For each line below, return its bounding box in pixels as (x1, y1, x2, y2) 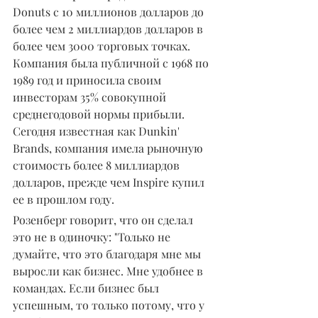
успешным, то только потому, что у (13, 297, 207, 312)
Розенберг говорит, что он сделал (13, 212, 196, 227)
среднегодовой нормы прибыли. (13, 106, 187, 121)
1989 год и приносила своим (13, 72, 164, 87)
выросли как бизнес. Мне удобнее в (13, 263, 206, 278)
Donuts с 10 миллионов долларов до (13, 4, 207, 19)
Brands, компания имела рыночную (13, 140, 206, 155)
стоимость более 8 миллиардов (13, 157, 182, 172)
